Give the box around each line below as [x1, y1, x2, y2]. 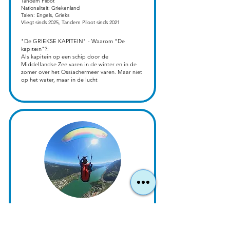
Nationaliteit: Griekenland [21, 5, 80, 12]
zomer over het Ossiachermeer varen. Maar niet [21, 68, 142, 76]
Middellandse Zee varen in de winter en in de [21, 61, 137, 68]
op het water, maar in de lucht [21, 76, 98, 84]
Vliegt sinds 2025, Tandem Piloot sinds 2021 [21, 19, 120, 26]
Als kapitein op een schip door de [21, 53, 108, 61]
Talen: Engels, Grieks [21, 12, 69, 19]
